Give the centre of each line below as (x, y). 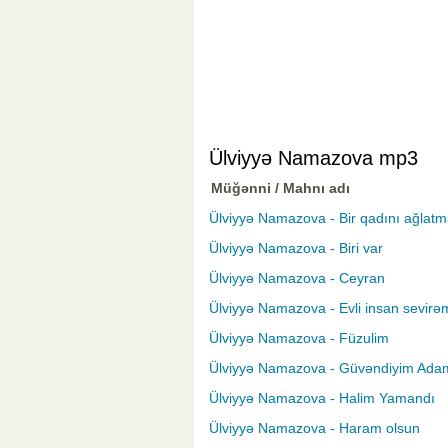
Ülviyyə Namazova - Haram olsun (314, 428)
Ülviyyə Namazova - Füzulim (299, 338)
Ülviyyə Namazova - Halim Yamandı (322, 398)
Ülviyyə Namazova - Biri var (296, 248)
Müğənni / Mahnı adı (280, 188)
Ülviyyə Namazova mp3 (313, 158)
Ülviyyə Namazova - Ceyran (297, 278)
